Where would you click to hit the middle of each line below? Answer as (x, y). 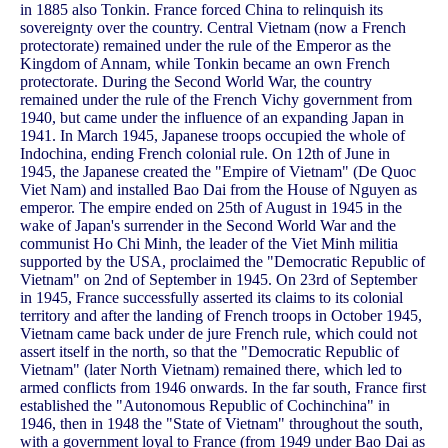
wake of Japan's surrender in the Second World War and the (208, 226)
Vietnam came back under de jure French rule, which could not (218, 334)
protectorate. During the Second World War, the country (196, 82)
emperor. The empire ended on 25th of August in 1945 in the (211, 208)
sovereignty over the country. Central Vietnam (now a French (213, 28)
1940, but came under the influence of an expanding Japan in (212, 118)
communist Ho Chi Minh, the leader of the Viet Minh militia (209, 244)
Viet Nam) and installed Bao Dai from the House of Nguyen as (218, 190)
